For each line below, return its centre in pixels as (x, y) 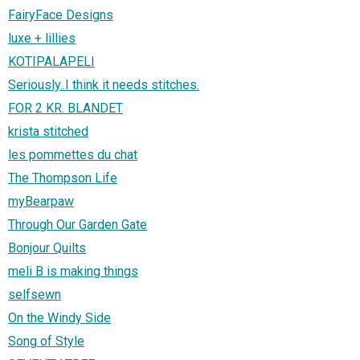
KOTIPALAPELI (51, 61)
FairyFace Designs (61, 14)
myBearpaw (41, 201)
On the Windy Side (59, 317)
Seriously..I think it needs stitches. (104, 84)
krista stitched (48, 131)
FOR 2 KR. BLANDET (65, 108)
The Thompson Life (63, 178)
